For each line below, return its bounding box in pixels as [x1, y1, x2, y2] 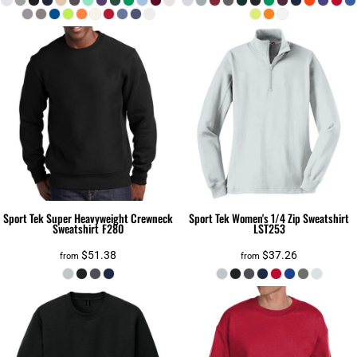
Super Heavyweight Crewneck [46, 210, 174, 227]
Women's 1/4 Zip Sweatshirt [232, 210, 350, 227]
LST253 [253, 220, 285, 237]
